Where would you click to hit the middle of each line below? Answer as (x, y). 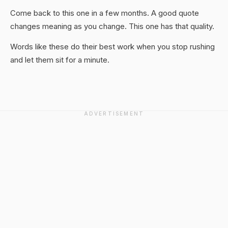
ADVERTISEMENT (114, 113)
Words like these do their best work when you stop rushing (112, 47)
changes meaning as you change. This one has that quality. (112, 26)
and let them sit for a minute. (60, 60)
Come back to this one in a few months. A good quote (105, 13)
